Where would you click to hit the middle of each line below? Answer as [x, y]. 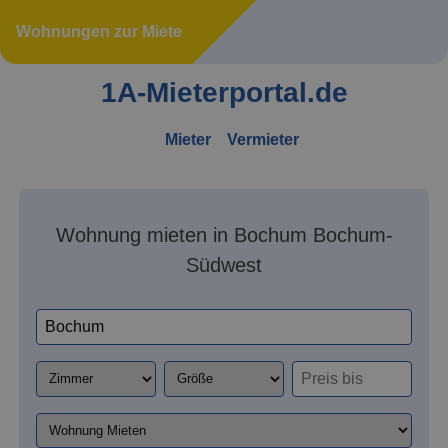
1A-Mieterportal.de [224, 92]
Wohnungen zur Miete [99, 31]
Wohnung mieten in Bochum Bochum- [224, 234]
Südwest [224, 264]
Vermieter [263, 139]
